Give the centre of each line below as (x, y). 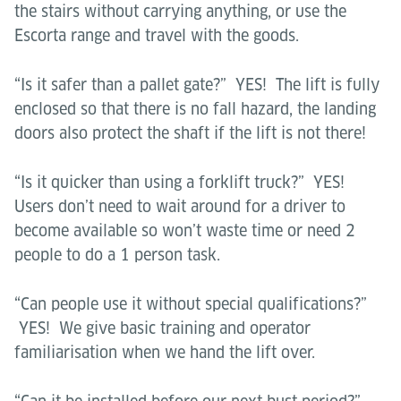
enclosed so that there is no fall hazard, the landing (195, 109)
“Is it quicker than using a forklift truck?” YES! (182, 182)
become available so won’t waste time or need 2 (185, 230)
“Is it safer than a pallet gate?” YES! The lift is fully (197, 85)
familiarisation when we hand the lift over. (165, 352)
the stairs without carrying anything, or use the (180, 11)
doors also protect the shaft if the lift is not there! (190, 133)
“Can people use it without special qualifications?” (191, 304)
